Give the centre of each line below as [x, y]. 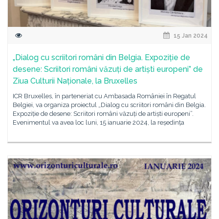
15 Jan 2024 [190, 36]
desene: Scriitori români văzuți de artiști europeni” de [108, 69]
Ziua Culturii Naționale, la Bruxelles [75, 81]
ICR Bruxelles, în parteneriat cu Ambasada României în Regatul [104, 96]
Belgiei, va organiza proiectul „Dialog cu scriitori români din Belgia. [109, 105]
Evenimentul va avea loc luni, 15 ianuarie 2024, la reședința [99, 122]
